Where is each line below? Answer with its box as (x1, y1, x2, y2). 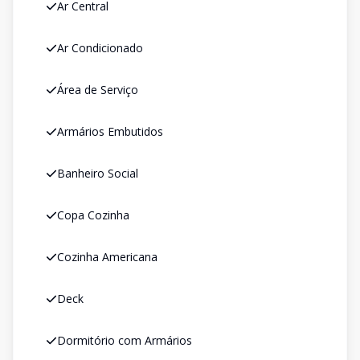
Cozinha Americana (57, 249, 157, 264)
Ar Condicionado (57, 40, 143, 55)
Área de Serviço (57, 82, 138, 97)
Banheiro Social (57, 166, 138, 181)
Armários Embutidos (57, 124, 163, 139)
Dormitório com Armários (57, 333, 192, 348)
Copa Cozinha (57, 207, 129, 223)
